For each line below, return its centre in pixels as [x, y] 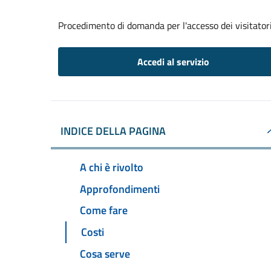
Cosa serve [105, 254]
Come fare [104, 211]
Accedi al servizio [173, 62]
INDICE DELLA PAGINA [113, 131]
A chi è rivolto [112, 167]
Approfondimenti [120, 189]
